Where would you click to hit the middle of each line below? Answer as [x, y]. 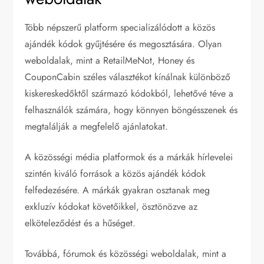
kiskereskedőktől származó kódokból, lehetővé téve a [129, 93]
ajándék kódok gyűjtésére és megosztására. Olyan [123, 44]
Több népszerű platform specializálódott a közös [120, 27]
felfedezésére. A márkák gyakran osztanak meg [118, 190]
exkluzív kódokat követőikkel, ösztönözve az [111, 206]
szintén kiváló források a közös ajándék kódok [115, 173]
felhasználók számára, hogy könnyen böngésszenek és [131, 110]
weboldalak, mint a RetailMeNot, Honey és [110, 60]
